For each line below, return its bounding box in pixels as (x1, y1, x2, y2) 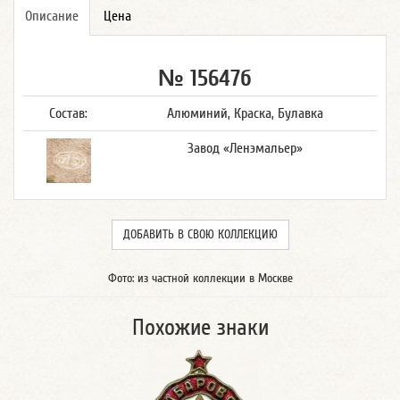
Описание (25, 8, 79, 24)
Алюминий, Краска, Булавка (167, 105, 323, 121)
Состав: (49, 105, 87, 121)
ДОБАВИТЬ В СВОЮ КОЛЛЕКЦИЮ (122, 228, 278, 242)
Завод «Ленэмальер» (187, 140, 303, 156)
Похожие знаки (131, 314, 269, 341)
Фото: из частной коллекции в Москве (107, 271, 293, 286)
